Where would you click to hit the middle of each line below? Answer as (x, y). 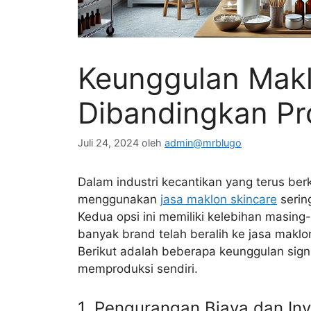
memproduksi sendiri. (138, 269)
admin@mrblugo (203, 143)
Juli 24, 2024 (108, 143)
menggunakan (119, 200)
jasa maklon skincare (219, 200)
